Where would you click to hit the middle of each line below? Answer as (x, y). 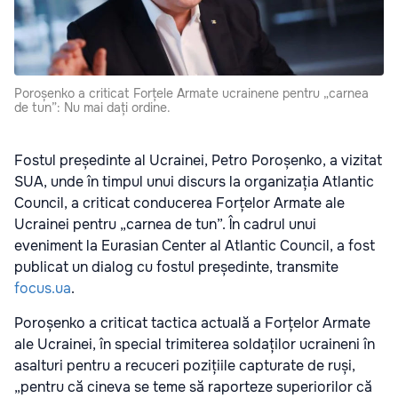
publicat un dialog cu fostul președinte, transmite (176, 267)
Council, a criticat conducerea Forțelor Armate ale (179, 203)
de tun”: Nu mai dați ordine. (92, 108)
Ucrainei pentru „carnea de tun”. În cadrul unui (165, 225)
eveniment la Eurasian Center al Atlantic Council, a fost (195, 246)
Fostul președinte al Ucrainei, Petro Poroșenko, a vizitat (198, 161)
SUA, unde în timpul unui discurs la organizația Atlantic (194, 182)
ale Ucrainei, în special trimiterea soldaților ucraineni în (195, 345)
